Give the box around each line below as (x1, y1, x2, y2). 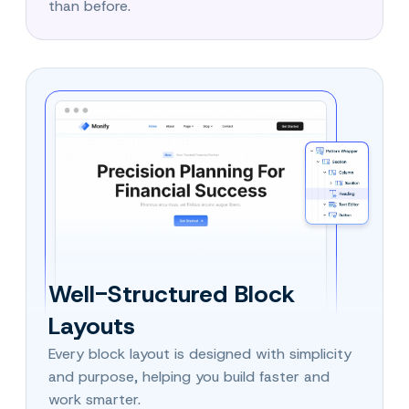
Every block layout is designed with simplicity (48, 343, 351, 363)
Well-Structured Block (48, 278, 295, 309)
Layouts (48, 309, 135, 341)
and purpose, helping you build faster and (48, 366, 330, 386)
